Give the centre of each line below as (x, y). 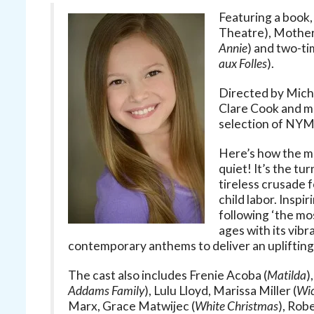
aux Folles (243, 63)
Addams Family (106, 291)
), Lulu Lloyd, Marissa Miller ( (220, 291)
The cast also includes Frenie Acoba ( (168, 275)
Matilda (287, 275)
